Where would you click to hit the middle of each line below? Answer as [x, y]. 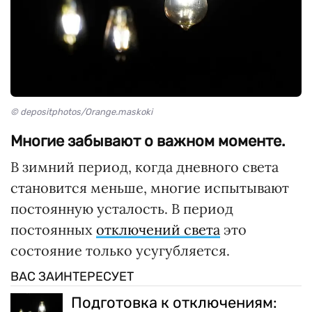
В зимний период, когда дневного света [145, 166]
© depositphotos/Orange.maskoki [81, 111]
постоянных [53, 229]
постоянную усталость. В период [122, 208]
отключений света [158, 229]
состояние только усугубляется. [120, 250]
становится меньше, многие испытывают [150, 187]
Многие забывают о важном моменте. [148, 141]
